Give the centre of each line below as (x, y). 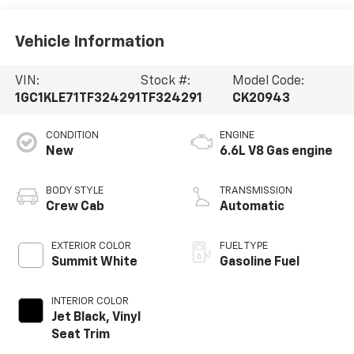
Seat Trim (80, 335)
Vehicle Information (89, 41)
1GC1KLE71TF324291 (77, 98)
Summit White (94, 263)
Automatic (252, 207)
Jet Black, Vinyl (96, 318)
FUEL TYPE (244, 247)
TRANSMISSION (256, 191)
